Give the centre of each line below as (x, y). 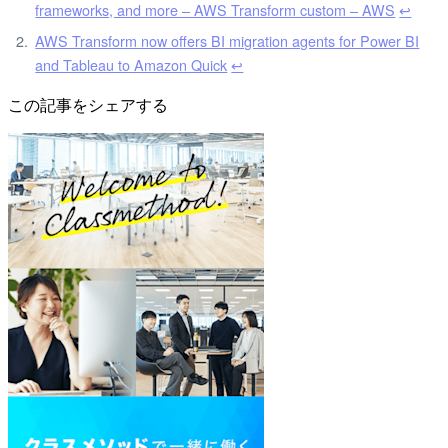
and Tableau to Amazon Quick (131, 64)
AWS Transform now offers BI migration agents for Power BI (227, 40)
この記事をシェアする (88, 104)
